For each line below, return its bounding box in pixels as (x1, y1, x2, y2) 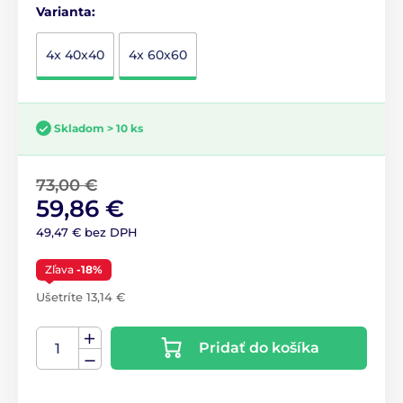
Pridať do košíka (198, 339, 319, 357)
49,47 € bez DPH (36, 225, 138, 240)
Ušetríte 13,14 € (36, 290, 125, 305)
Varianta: (36, 3, 95, 20)
